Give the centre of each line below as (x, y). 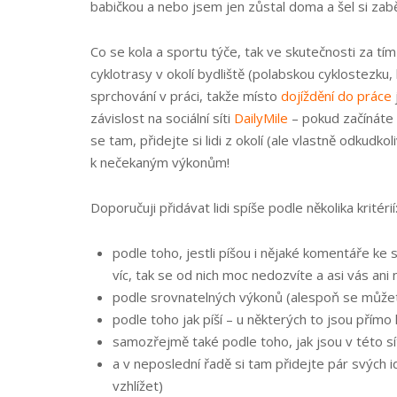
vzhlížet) (138, 385)
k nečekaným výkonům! (160, 162)
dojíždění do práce (336, 96)
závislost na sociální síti (162, 118)
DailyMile (261, 118)
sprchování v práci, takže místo (186, 96)
